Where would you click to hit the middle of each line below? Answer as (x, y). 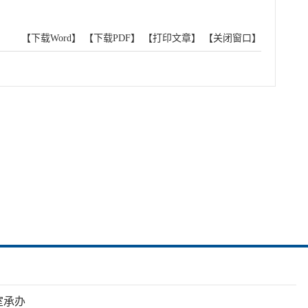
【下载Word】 (51, 38)
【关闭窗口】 (232, 38)
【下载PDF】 (112, 38)
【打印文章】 (172, 38)
